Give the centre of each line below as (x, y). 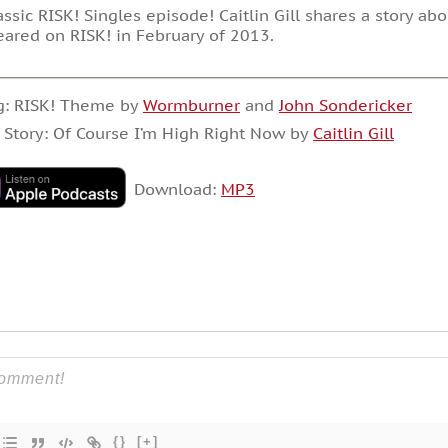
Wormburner (191, 104)
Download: (177, 189)
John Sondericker (345, 104)
